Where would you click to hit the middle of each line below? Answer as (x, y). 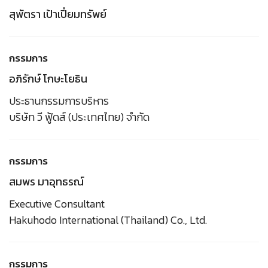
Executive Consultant (57, 203)
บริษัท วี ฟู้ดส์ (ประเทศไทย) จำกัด (79, 117)
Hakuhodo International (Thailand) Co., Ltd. (108, 220)
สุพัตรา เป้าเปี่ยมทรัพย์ (58, 14)
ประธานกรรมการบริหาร (59, 100)
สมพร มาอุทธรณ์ (46, 181)
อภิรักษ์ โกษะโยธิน (48, 78)
